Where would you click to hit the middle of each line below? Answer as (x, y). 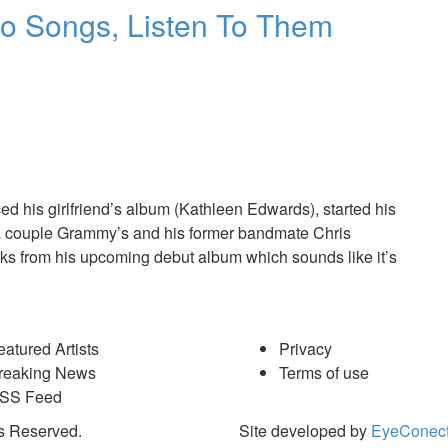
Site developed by (305, 431)
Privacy (305, 349)
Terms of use (324, 373)
